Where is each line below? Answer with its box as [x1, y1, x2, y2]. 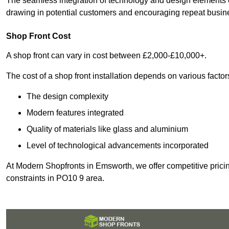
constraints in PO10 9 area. [6, 174, 106, 183]
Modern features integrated [27, 108, 124, 118]
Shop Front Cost [6, 32, 71, 41]
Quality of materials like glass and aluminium [27, 125, 188, 134]
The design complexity [27, 92, 108, 101]
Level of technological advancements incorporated [27, 141, 209, 150]
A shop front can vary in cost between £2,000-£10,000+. [6, 51, 207, 60]
